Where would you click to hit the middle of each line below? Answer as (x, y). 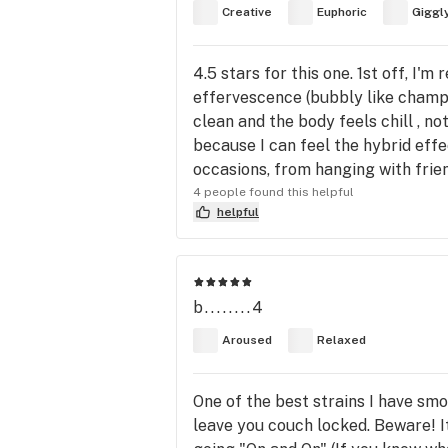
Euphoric (342, 12)
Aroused (247, 340)
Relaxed (341, 340)
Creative (247, 12)
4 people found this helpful (273, 191)
